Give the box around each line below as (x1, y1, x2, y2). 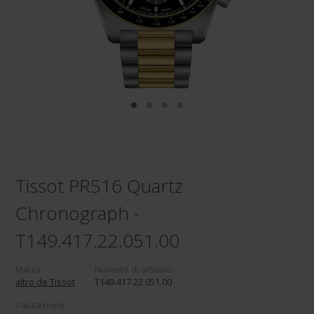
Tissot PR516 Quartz (15, 173, 184, 198)
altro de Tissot (15, 275, 76, 288)
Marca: (15, 263, 43, 275)
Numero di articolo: (95, 263, 175, 275)
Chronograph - (15, 200, 140, 226)
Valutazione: (15, 299, 68, 311)
